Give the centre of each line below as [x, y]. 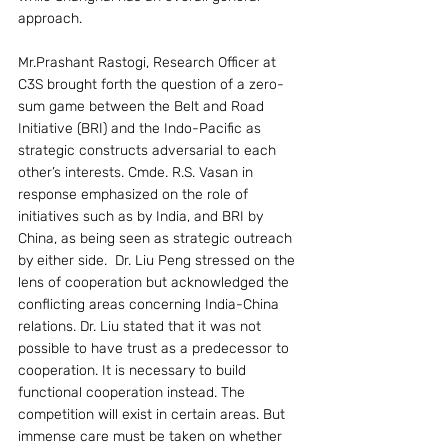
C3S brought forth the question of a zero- [151, 84]
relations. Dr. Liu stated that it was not [141, 326]
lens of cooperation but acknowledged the [155, 282]
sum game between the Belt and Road [143, 106]
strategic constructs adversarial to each [149, 150]
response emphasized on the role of [135, 194]
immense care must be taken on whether [152, 436]
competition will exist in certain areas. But [153, 414]
